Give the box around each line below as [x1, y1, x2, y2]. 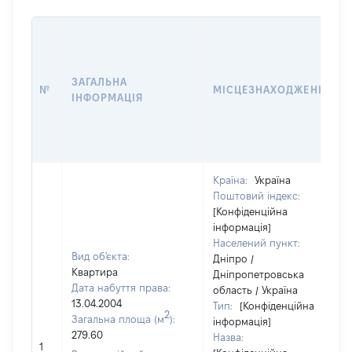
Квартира [71, 266, 118, 277]
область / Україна [213, 284, 298, 295]
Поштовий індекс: [213, 190, 300, 201]
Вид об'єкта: [71, 251, 130, 262]
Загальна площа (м [71, 313, 164, 324]
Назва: [213, 332, 244, 343]
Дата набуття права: [71, 282, 170, 293]
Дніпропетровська [213, 269, 304, 280]
